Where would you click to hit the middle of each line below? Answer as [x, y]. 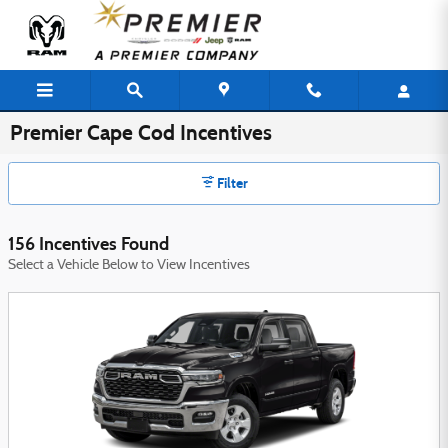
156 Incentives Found [88, 243]
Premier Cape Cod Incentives [141, 133]
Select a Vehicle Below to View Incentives [129, 265]
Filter [232, 184]
